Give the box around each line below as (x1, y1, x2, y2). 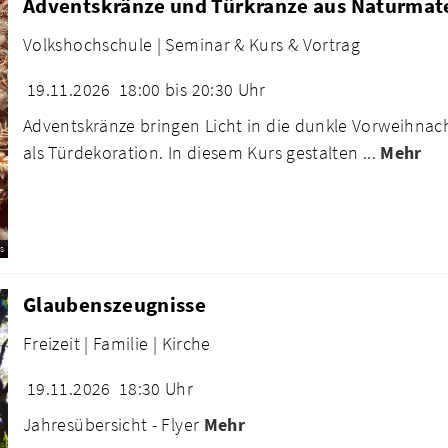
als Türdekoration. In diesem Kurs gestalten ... (22, 141, 381, 165)
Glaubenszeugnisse (22, 290, 207, 318)
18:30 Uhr (118, 377, 194, 401)
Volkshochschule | (22, 33, 162, 57)
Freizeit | (22, 332, 89, 356)
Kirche (161, 332, 211, 356)
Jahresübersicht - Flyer (22, 413, 204, 437)
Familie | (92, 332, 158, 356)
